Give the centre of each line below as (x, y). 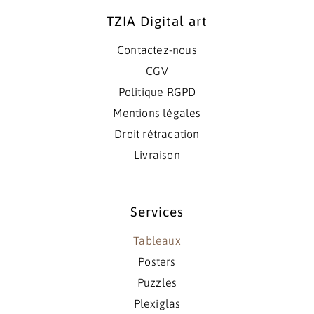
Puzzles (157, 282)
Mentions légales (157, 112)
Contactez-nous (157, 49)
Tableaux (157, 240)
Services (157, 211)
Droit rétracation (157, 134)
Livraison (157, 155)
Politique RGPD (157, 91)
